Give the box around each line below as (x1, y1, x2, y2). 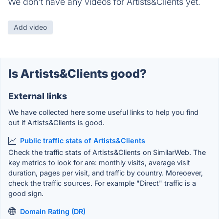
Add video (14, 23, 47, 32)
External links (8, 91, 67, 102)
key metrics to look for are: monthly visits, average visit (8, 158, 190, 167)
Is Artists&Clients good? (8, 66, 147, 81)
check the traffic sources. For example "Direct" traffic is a (8, 178, 196, 187)
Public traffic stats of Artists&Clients (20, 136, 145, 145)
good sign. (8, 189, 44, 197)
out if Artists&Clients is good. (8, 118, 105, 127)
